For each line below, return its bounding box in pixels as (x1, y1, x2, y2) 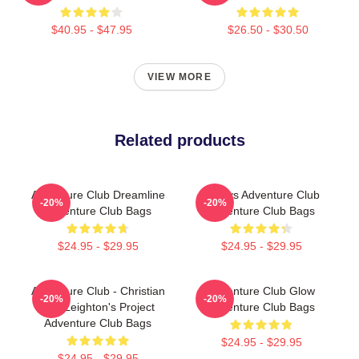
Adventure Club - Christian (30, 284, 165, 297)
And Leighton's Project (41, 301, 155, 313)
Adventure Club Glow (208, 284, 315, 297)
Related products (114, 131, 245, 149)
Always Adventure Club (203, 188, 320, 201)
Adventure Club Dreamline (30, 188, 165, 201)
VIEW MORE (147, 71, 212, 83)
